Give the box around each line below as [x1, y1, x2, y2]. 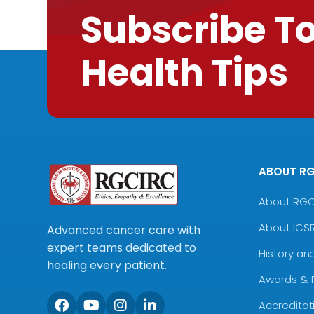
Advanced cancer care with [47, 222, 201, 239]
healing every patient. [47, 257, 168, 274]
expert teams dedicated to [47, 240, 197, 257]
